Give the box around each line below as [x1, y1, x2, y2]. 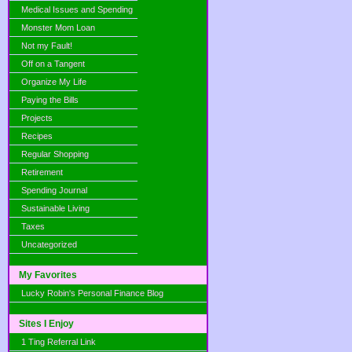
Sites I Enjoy [19, 318, 74, 329]
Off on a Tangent [21, 59, 85, 68]
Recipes [21, 131, 53, 141]
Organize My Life [21, 77, 86, 86]
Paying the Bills [21, 95, 79, 104]
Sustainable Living [21, 203, 90, 213]
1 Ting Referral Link [21, 337, 96, 346]
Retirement [21, 167, 63, 177]
